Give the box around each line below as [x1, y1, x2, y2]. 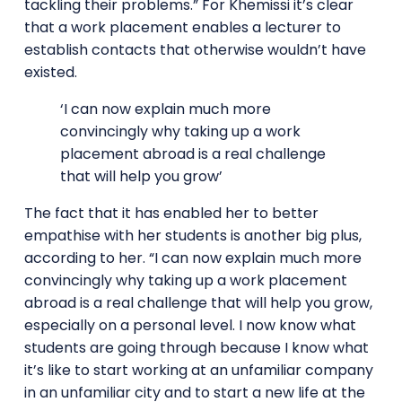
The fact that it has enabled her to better [23, 202, 319, 223]
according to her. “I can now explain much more [23, 247, 362, 268]
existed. [23, 61, 77, 83]
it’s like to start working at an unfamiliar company [23, 359, 373, 380]
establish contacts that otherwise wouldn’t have [23, 39, 366, 60]
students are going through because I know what [23, 336, 369, 358]
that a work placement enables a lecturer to [23, 16, 341, 38]
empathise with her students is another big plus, [23, 224, 362, 246]
